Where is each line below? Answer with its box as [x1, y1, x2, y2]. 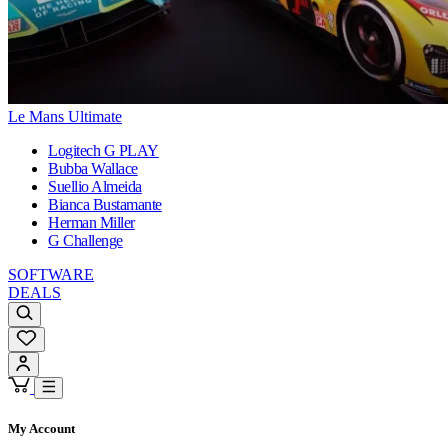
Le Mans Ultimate [8, 108, 122, 126]
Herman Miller [48, 214, 135, 232]
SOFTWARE [8, 266, 94, 284]
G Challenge [48, 232, 123, 250]
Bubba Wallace [48, 160, 138, 178]
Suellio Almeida [48, 178, 142, 196]
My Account [8, 421, 75, 437]
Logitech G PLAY [48, 142, 159, 160]
